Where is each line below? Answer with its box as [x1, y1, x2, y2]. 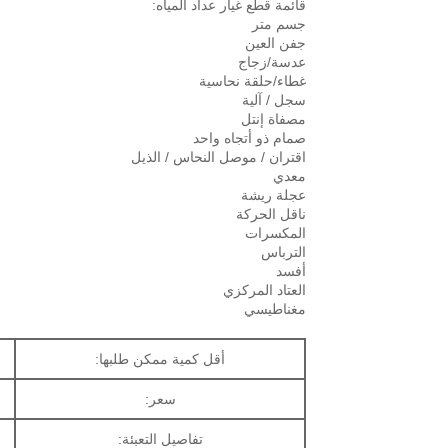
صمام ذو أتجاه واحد [193, 129, 306, 146]
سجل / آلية [242, 91, 306, 108]
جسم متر [252, 15, 306, 32]
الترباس [261, 243, 306, 260]
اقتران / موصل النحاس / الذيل [131, 148, 306, 165]
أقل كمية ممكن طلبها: [95, 350, 225, 367]
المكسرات [245, 224, 306, 241]
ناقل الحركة [236, 205, 306, 222]
